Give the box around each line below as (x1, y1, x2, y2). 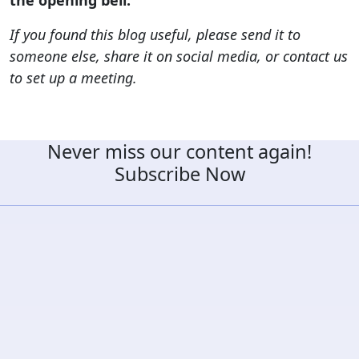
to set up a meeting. (10, 67, 137, 87)
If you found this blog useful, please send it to (10, 24, 301, 44)
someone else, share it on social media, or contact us (10, 46, 348, 66)
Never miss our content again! (47, 138, 312, 164)
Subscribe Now (114, 160, 245, 187)
